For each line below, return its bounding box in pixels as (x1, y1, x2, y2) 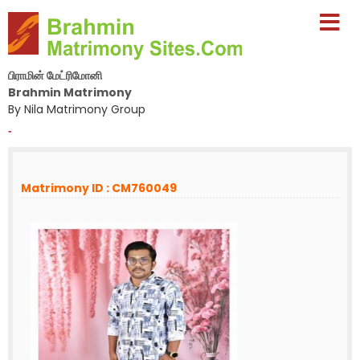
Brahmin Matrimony (8, 84, 132, 100)
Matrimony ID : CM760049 (21, 180, 177, 196)
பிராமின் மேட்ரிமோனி (8, 67, 102, 84)
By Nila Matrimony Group (8, 101, 145, 117)
